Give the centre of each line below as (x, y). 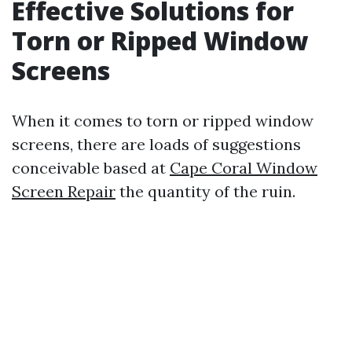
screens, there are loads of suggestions (156, 144)
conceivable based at (91, 168)
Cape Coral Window (244, 168)
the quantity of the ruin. (205, 191)
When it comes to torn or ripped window (163, 121)
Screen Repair (64, 191)
